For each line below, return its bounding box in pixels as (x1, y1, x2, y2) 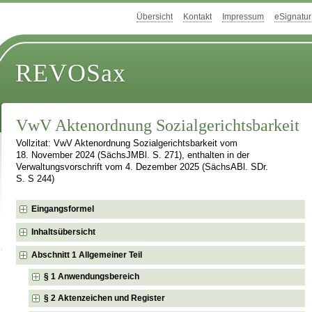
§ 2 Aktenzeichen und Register (44, 292, 166, 303)
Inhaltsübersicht (31, 226, 96, 237)
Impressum (222, 12, 264, 22)
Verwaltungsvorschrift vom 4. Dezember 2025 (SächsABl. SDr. (16, 162, 269, 173)
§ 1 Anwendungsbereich (44, 272, 140, 282)
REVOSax (15, 59, 127, 88)
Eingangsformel (31, 203, 95, 214)
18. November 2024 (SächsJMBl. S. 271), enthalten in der (16, 150, 250, 161)
